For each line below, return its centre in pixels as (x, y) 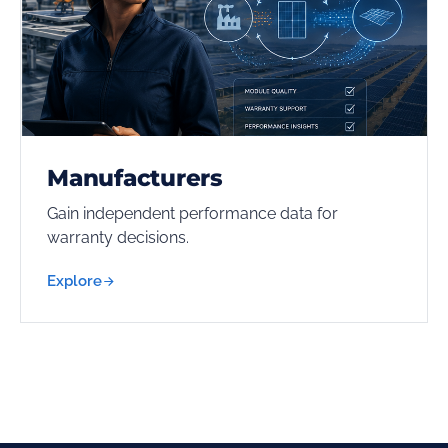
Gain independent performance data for (192, 213)
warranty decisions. (118, 237)
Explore (74, 281)
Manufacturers (135, 178)
